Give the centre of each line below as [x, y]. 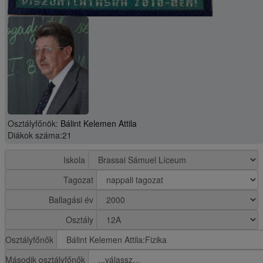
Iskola [74, 160]
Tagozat [78, 180]
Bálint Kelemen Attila [99, 124]
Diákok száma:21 [40, 135]
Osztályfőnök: [34, 124]
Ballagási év [71, 200]
